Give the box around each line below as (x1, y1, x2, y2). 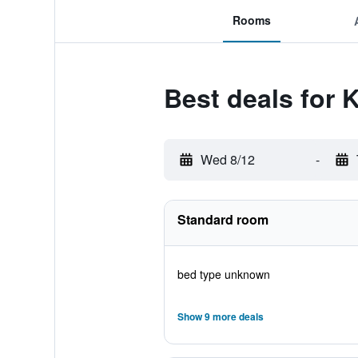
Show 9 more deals (177, 309, 264, 324)
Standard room (177, 210, 268, 229)
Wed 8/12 (200, 150, 255, 169)
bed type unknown (177, 266, 270, 282)
